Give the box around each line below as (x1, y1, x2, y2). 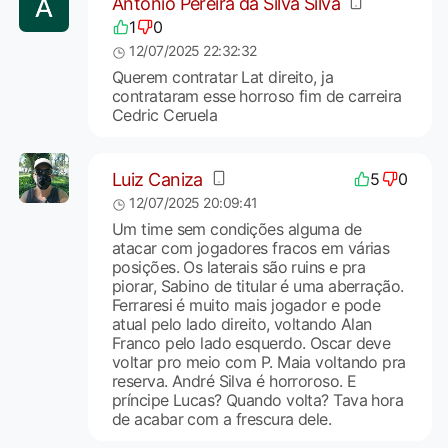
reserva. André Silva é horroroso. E (111, 371, 357, 392)
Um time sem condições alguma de (111, 219, 362, 240)
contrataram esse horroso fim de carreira (111, 86, 402, 107)
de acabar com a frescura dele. (111, 409, 332, 430)
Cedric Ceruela (111, 105, 218, 126)
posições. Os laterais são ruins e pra (111, 257, 366, 278)
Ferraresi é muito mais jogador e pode (111, 295, 381, 316)
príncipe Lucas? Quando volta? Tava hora (111, 390, 404, 411)
